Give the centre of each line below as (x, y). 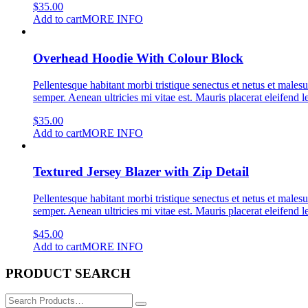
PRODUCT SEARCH (68, 273)
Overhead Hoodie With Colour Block (138, 58)
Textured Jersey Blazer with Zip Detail (141, 172)
